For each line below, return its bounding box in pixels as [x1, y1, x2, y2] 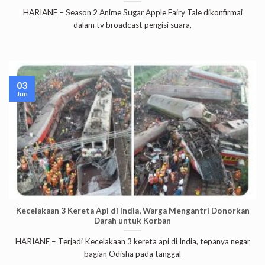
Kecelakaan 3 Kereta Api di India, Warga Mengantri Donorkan [15, 206, 250, 216]
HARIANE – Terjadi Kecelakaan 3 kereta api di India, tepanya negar [15, 236, 250, 246]
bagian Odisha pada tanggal [84, 248, 181, 258]
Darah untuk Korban [94, 216, 171, 226]
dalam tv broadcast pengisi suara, [73, 20, 192, 30]
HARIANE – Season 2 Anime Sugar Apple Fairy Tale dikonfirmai [22, 7, 243, 17]
